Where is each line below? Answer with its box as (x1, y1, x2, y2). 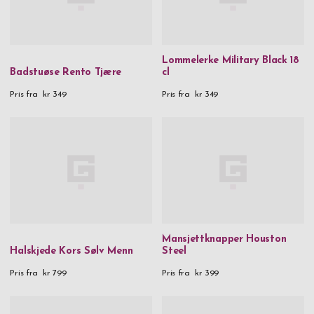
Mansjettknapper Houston (162, 234, 287, 245)
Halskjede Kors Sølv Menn (10, 246, 133, 257)
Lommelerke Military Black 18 (162, 55, 299, 66)
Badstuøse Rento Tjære (10, 67, 122, 78)
